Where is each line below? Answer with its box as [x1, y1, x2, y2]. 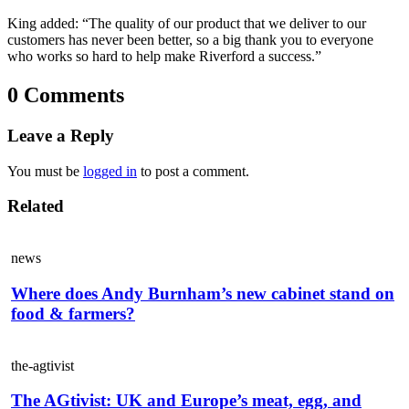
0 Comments [7, 83, 124, 108]
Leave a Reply [7, 125, 114, 145]
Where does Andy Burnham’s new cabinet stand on [11, 283, 394, 303]
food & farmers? [11, 303, 135, 323]
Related [7, 196, 64, 216]
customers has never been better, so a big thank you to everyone [7, 32, 373, 48]
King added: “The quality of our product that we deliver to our [7, 16, 366, 32]
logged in [83, 163, 137, 179]
